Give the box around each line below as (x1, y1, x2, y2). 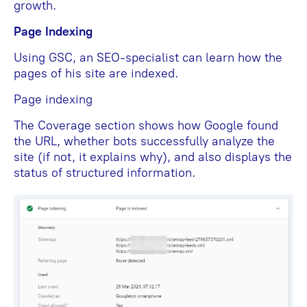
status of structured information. (14, 164, 195, 180)
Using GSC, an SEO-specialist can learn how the (14, 49, 282, 65)
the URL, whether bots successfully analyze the (14, 133, 275, 149)
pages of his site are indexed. (14, 65, 178, 81)
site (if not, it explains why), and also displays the (14, 149, 292, 164)
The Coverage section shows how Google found (14, 117, 278, 133)
